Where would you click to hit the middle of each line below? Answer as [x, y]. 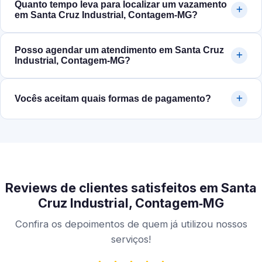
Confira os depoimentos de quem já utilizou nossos [131, 224]
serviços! [131, 239]
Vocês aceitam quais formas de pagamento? [113, 99]
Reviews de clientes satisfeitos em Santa [131, 188]
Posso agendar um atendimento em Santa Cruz [119, 50]
